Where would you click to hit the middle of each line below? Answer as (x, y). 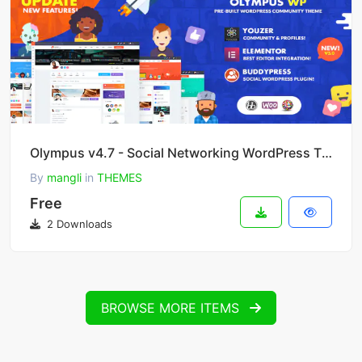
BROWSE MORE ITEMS (172, 308)
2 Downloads (78, 224)
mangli (64, 178)
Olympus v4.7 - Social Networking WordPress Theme (327, 153)
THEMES (120, 178)
